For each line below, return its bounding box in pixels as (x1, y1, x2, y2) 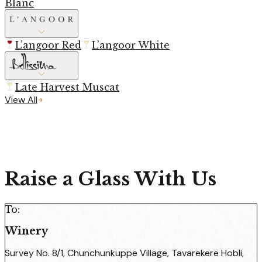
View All (5, 94, 37, 106)
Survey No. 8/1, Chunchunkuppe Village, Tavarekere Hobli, (5, 246, 244, 259)
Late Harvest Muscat (15, 81, 119, 93)
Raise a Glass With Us (5, 167, 216, 191)
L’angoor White (92, 39, 170, 51)
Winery (5, 224, 48, 237)
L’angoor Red (15, 39, 81, 51)
